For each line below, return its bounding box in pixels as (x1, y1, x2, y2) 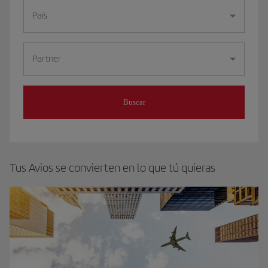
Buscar (123, 98, 145, 106)
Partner (32, 53, 61, 64)
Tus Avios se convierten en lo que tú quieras (10, 161, 215, 175)
